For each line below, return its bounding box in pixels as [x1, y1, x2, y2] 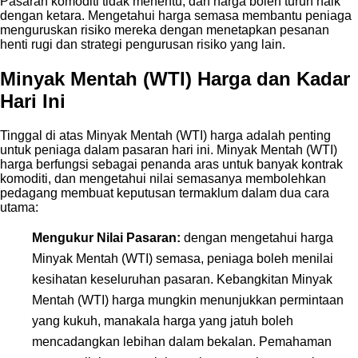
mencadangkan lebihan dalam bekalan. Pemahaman [32, 334, 332, 348]
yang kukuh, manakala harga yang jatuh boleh [32, 313, 293, 328]
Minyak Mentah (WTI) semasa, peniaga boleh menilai [32, 251, 333, 265]
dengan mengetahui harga [181, 230, 333, 245]
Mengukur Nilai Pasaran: [32, 230, 181, 245]
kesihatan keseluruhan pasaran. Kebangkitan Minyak [32, 272, 332, 286]
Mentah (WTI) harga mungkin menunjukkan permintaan [32, 292, 344, 307]
